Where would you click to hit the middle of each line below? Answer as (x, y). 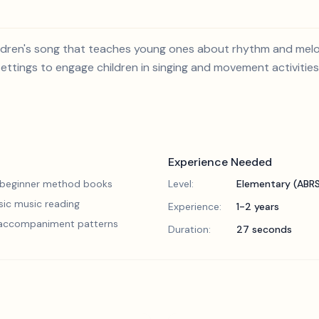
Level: (181, 184)
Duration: (189, 229)
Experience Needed (220, 162)
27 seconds (264, 229)
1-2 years (258, 206)
